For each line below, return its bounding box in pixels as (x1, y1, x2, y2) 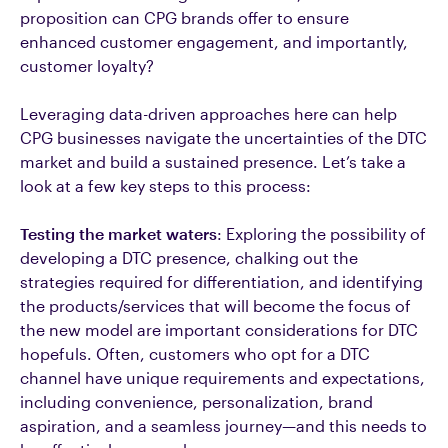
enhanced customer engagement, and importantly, (20, 32, 408, 51)
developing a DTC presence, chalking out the (20, 248, 358, 267)
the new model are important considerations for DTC (20, 320, 418, 339)
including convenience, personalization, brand (20, 392, 373, 411)
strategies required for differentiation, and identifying (20, 272, 423, 291)
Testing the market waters (20, 224, 217, 243)
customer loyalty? (20, 56, 154, 75)
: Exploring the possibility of (217, 224, 426, 243)
